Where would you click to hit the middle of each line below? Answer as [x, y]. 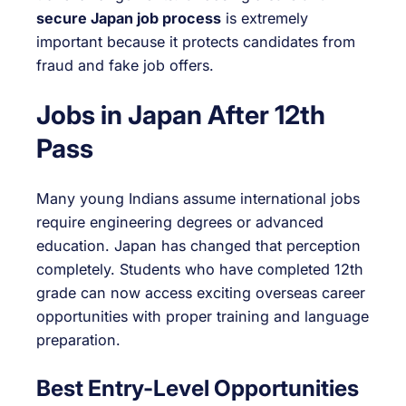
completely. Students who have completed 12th [200, 269]
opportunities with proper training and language [203, 316]
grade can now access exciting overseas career [201, 293]
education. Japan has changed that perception [198, 246]
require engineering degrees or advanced [180, 222]
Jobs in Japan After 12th [181, 115]
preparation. [78, 340]
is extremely [265, 18]
